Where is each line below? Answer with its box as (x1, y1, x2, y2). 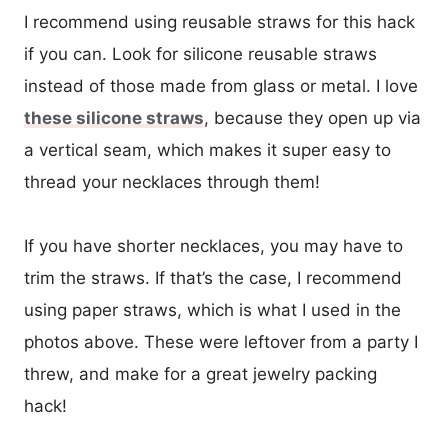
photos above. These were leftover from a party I (24, 332, 418, 353)
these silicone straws (24, 108, 204, 129)
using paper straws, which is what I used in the (24, 300, 401, 321)
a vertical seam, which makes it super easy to (24, 140, 391, 161)
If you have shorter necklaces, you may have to (24, 236, 403, 257)
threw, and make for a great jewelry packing (24, 364, 377, 385)
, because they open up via (204, 108, 421, 129)
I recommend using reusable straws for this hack (24, 12, 415, 33)
